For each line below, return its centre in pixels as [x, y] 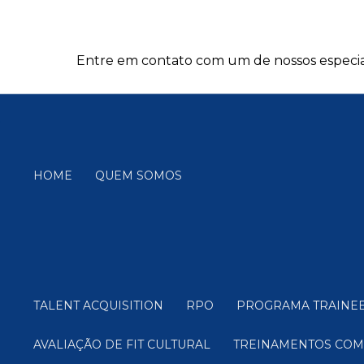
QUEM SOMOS [143, 175]
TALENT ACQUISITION [101, 305]
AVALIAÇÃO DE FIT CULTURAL [125, 344]
